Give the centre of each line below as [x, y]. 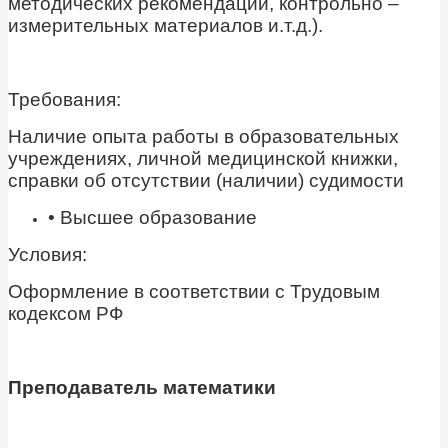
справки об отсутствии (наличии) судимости [206, 181]
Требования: [64, 100]
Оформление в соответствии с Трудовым [194, 292]
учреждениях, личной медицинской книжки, [203, 159]
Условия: [47, 255]
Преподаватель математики [142, 388]
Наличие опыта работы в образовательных [203, 137]
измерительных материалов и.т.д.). [165, 26]
